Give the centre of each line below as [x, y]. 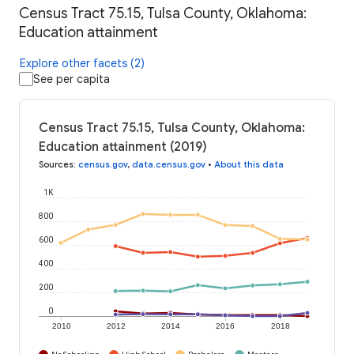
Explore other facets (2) [82, 64]
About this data [249, 165]
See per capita [72, 79]
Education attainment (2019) [123, 147]
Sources [56, 165]
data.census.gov [169, 165]
